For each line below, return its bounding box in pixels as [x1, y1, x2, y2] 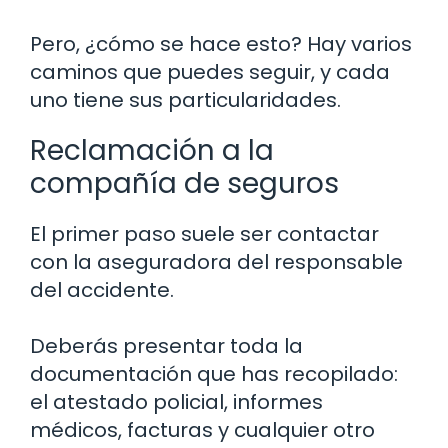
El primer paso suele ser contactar [30, 219, 379, 248]
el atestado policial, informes [30, 387, 323, 416]
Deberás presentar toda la [30, 331, 303, 360]
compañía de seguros [30, 163, 339, 203]
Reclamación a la [30, 130, 274, 170]
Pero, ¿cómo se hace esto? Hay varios [30, 29, 412, 58]
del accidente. [30, 275, 174, 304]
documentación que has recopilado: [30, 359, 398, 388]
